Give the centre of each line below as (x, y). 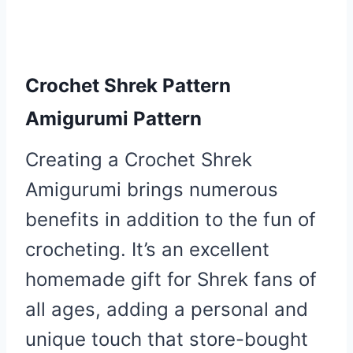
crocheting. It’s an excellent (147, 249)
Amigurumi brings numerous (152, 189)
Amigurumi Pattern (113, 118)
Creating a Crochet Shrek (139, 159)
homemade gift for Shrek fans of (171, 279)
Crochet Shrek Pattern (128, 85)
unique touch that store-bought (167, 339)
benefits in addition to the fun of (171, 219)
